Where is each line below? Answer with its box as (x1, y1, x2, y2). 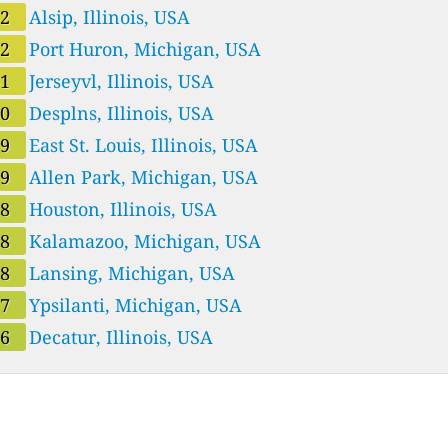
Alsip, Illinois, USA (29, 4, 191, 29)
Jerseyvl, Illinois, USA (29, 68, 215, 93)
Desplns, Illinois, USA (29, 100, 215, 125)
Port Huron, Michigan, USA (29, 36, 262, 61)
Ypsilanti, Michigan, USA (29, 292, 243, 317)
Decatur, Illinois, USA (29, 324, 214, 349)
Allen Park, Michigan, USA (29, 164, 259, 189)
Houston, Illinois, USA (29, 196, 218, 221)
